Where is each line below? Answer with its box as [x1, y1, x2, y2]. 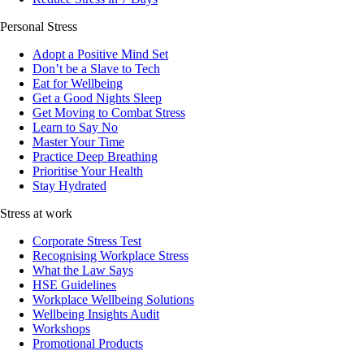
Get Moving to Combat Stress [32, 105, 185, 119]
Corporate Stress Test [32, 233, 141, 248]
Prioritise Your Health [32, 163, 143, 178]
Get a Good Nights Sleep [32, 90, 162, 105]
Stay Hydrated [32, 178, 106, 193]
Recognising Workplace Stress [32, 248, 188, 262]
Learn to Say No [32, 119, 118, 134]
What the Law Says [32, 262, 133, 277]
